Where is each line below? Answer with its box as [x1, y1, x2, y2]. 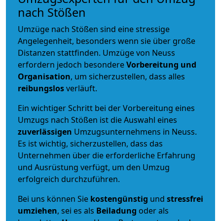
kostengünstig [90, 193, 148, 204]
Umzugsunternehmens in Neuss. [74, 126, 197, 137]
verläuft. [64, 82, 97, 94]
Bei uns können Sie [18, 193, 90, 204]
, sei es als [57, 205, 96, 216]
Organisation [18, 71, 71, 82]
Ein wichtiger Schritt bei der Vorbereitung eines [18, 102, 195, 113]
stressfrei [167, 193, 203, 204]
